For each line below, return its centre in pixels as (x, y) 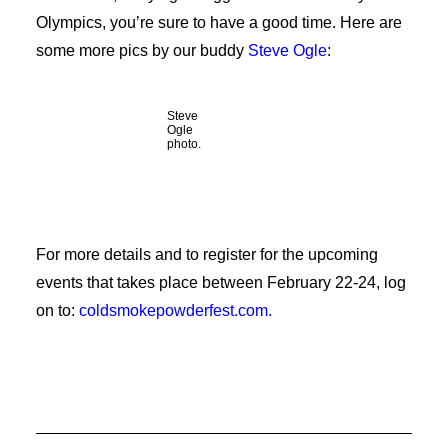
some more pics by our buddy (142, 50)
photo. (183, 144)
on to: (57, 310)
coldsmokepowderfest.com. (175, 310)
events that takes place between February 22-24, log (221, 282)
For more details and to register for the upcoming (207, 254)
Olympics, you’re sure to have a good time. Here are (219, 22)
